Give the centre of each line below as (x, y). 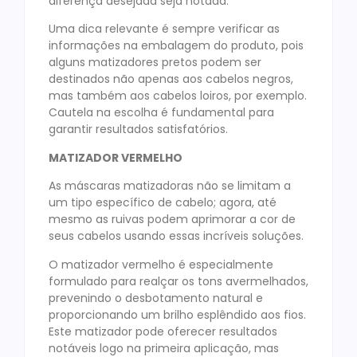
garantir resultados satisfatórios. (138, 129)
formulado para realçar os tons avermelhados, (178, 281)
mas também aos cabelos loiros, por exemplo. (178, 96)
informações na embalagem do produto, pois (176, 46)
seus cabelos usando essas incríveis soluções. (176, 236)
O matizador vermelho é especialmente (161, 264)
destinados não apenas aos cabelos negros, (171, 79)
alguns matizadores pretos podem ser (155, 63)
